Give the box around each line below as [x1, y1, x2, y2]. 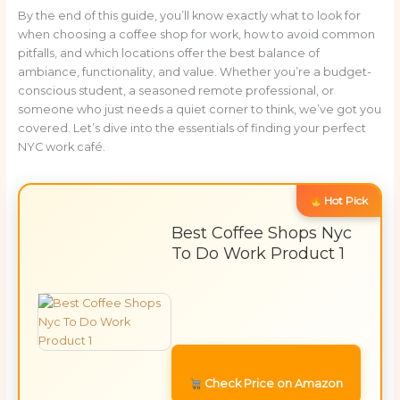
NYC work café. [17, 140, 105, 154]
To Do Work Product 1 [171, 244, 345, 264]
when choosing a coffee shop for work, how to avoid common [17, 28, 375, 42]
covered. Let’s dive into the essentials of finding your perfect [17, 121, 366, 136]
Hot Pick [321, 194, 369, 208]
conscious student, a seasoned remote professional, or [17, 84, 334, 98]
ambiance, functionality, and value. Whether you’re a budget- [17, 65, 371, 79]
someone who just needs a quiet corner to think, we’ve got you [17, 103, 381, 117]
